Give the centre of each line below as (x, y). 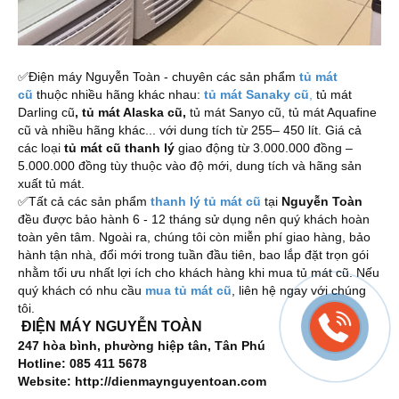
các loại (41, 148)
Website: (46, 382)
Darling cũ (46, 113)
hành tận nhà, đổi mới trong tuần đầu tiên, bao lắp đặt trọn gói (193, 255)
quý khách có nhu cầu (81, 291)
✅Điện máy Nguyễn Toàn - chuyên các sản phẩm (159, 77)
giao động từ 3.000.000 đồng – (265, 148)
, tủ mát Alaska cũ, (132, 113)
